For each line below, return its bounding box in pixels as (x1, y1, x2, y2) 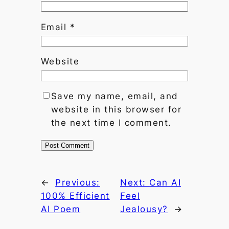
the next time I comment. (51, 118, 172, 128)
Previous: (55, 177, 100, 188)
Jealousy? (120, 204, 168, 215)
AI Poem (40, 204, 81, 215)
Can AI (149, 177, 181, 188)
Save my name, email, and (51, 91, 178, 102)
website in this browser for (51, 104, 182, 115)
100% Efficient (40, 191, 110, 201)
